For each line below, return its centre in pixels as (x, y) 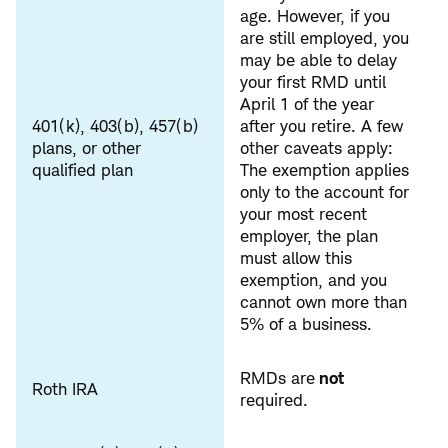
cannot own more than (323, 302)
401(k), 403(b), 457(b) (115, 126)
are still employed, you (324, 38)
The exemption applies (324, 170)
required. (274, 400)
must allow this (296, 258)
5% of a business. (306, 324)
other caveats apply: (316, 148)
